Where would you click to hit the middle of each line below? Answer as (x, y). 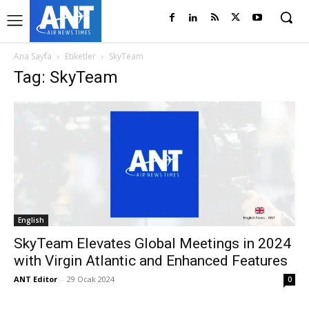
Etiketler (80, 56)
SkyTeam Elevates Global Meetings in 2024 (152, 244)
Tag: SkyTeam (66, 77)
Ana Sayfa (33, 56)
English (31, 220)
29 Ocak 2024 (91, 279)
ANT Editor (36, 279)
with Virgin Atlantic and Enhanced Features (151, 261)
